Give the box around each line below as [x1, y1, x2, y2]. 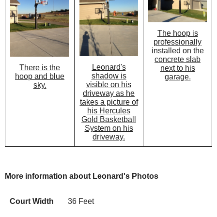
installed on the [151, 46, 204, 55]
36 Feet [68, 197, 94, 205]
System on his [84, 124, 133, 133]
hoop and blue [15, 72, 64, 81]
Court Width [10, 197, 54, 205]
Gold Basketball [81, 115, 136, 124]
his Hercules [87, 107, 130, 115]
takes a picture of [79, 98, 138, 107]
